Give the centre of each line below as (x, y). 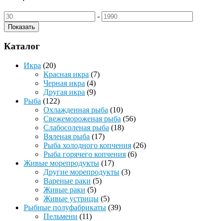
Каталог (22, 46)
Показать (21, 27)
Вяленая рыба (67, 136)
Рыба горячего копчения (85, 154)
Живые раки (64, 189)
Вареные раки (67, 181)
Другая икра (64, 92)
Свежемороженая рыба (82, 118)
